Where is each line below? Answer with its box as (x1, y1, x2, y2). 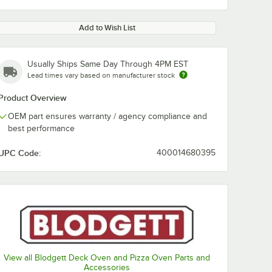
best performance (8, 124, 75, 133)
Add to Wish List (78, 23, 135, 32)
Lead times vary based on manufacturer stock (27, 71, 175, 80)
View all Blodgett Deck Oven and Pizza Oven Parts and (4, 253, 210, 262)
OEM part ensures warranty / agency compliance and (8, 112, 207, 121)
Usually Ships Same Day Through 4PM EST (27, 59, 188, 69)
